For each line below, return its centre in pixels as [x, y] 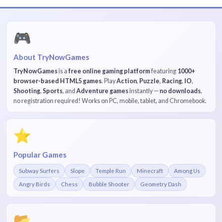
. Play [109, 81]
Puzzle [149, 81]
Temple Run [111, 171]
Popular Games [40, 155]
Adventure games [102, 91]
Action [127, 81]
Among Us [187, 171]
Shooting [27, 91]
